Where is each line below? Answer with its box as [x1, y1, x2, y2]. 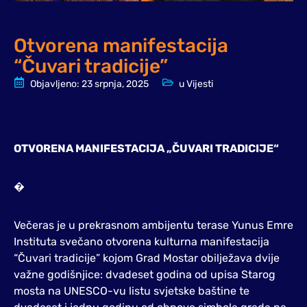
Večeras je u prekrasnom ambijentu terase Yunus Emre [14, 219, 293, 232]
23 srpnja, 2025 [82, 77, 149, 90]
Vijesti [186, 77, 213, 90]
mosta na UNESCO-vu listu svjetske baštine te [14, 284, 249, 297]
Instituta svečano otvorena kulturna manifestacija [14, 235, 269, 248]
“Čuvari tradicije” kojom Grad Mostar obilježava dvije [14, 251, 280, 265]
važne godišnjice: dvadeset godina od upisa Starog [14, 268, 275, 281]
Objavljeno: [30, 77, 79, 90]
